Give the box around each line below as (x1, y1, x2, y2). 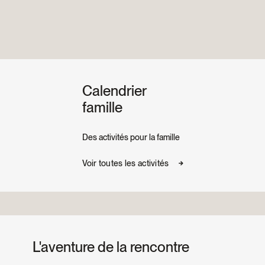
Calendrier (82, 82, 146, 99)
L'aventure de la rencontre (33, 238, 189, 256)
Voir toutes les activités (82, 159, 169, 168)
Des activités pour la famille (82, 132, 180, 142)
